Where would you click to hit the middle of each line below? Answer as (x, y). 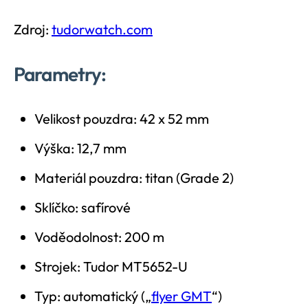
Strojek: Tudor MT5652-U (111, 266)
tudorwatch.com (102, 29)
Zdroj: (33, 29)
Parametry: (60, 74)
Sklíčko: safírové (82, 207)
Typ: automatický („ (93, 296)
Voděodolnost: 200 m (99, 236)
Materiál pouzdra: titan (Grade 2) (134, 177)
